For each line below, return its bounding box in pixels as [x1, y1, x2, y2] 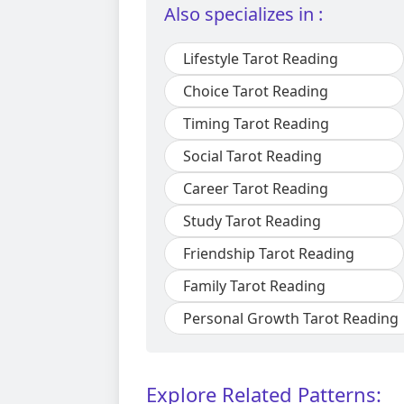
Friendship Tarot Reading [183, 243, 354, 264]
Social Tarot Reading [183, 146, 322, 167]
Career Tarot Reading [183, 179, 328, 199]
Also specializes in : [164, 2, 323, 27]
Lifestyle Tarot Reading [183, 49, 338, 69]
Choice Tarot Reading [183, 81, 328, 102]
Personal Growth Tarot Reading [183, 308, 399, 329]
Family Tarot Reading [183, 276, 326, 297]
